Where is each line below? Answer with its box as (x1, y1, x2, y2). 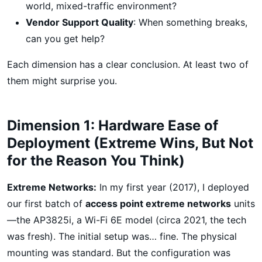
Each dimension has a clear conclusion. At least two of (7, 58, 249, 70)
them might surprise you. (7, 74, 117, 87)
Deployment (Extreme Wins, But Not (7, 134, 253, 151)
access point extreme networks (85, 197, 231, 209)
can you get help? (26, 32, 105, 44)
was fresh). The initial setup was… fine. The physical (7, 230, 237, 242)
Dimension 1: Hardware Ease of (7, 116, 218, 134)
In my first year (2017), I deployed (96, 181, 249, 193)
